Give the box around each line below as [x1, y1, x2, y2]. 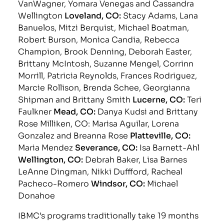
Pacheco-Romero [18, 176, 91, 188]
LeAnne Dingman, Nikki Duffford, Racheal [18, 164, 183, 176]
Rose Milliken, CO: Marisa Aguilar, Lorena [18, 116, 179, 128]
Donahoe [18, 188, 55, 200]
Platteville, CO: [130, 128, 191, 141]
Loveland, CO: [64, 8, 123, 21]
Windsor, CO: [91, 176, 147, 189]
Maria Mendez [18, 140, 75, 152]
